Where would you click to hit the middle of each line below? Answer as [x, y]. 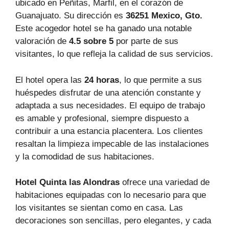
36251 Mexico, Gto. [164, 16]
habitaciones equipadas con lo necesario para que [111, 195]
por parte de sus [146, 41]
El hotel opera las [50, 80]
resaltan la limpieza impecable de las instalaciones [112, 144]
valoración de [42, 41]
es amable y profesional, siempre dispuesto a [102, 118]
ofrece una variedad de [165, 182]
